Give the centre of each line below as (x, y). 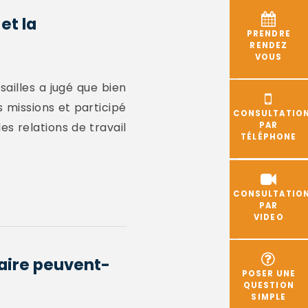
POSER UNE (268, 273)
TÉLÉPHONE (269, 137)
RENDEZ (269, 46)
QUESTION (268, 285)
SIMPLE (269, 297)
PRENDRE (268, 34)
